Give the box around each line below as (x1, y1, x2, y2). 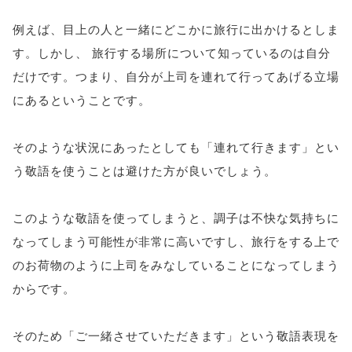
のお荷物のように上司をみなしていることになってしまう (13, 256, 339, 273)
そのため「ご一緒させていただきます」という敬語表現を (13, 327, 339, 343)
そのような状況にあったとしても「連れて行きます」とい (13, 138, 339, 155)
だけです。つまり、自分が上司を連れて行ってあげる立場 (13, 68, 339, 84)
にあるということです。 (13, 91, 151, 108)
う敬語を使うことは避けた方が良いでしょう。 (13, 162, 277, 178)
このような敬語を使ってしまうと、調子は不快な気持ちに (13, 209, 339, 225)
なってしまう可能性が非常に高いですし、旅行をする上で (13, 233, 339, 249)
